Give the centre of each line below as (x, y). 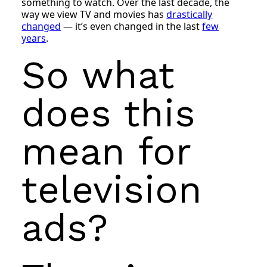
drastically (190, 14)
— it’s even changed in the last (132, 26)
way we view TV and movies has (94, 14)
